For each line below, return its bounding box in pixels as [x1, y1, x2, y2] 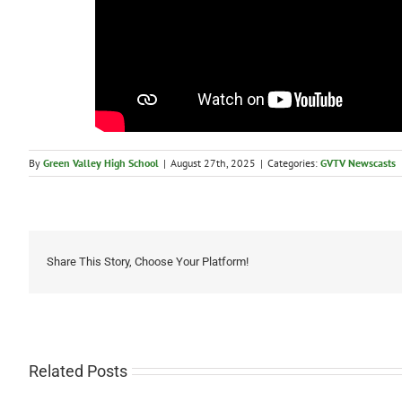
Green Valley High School [43, 155, 159, 170]
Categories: [267, 155, 320, 170]
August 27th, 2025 [170, 155, 256, 170]
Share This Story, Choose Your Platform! [47, 255, 249, 269]
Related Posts [29, 361, 127, 380]
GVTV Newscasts [320, 155, 396, 170]
